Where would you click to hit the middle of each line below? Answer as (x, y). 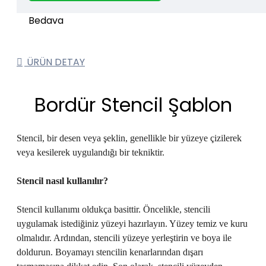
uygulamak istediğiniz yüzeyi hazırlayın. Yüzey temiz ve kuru (132, 224)
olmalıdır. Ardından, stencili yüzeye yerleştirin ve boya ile (124, 238)
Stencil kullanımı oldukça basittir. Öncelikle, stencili (113, 210)
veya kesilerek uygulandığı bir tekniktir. (91, 153)
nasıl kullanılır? (76, 181)
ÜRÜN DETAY (55, 62)
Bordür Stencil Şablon (133, 105)
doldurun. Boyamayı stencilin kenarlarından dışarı (110, 252)
